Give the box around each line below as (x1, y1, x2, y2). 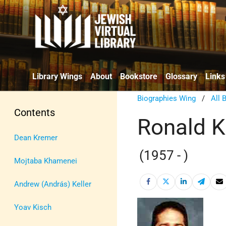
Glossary (165, 71, 197, 81)
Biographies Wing (137, 93, 196, 103)
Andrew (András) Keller (14, 179, 91, 189)
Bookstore (120, 71, 157, 81)
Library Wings (32, 71, 82, 81)
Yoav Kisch (14, 202, 51, 212)
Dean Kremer (14, 133, 58, 142)
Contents (14, 106, 55, 119)
